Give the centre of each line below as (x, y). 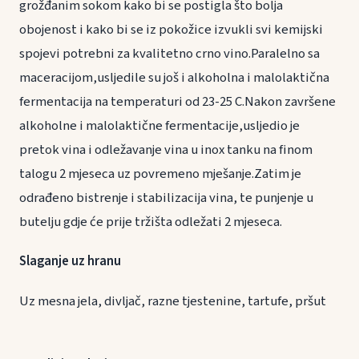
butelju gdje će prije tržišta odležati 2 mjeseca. (151, 222)
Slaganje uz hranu (91, 262)
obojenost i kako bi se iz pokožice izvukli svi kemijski (171, 30)
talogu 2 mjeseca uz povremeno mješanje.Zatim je (160, 174)
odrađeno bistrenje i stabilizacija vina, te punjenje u (166, 198)
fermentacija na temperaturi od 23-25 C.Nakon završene (177, 102)
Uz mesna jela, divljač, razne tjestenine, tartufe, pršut (173, 301)
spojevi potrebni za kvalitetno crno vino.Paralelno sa (169, 54)
